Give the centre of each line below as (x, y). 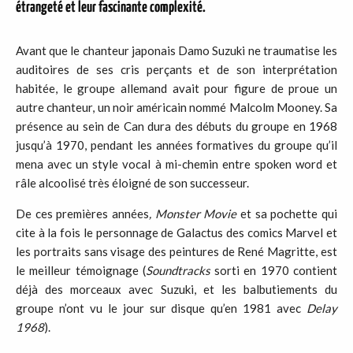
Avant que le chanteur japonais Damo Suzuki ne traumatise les (176, 50)
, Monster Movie (193, 214)
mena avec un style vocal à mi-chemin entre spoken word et (176, 164)
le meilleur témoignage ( (81, 270)
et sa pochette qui (287, 214)
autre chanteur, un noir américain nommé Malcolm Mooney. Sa (176, 107)
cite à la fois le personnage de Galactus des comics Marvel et (176, 232)
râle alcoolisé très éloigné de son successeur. (132, 183)
